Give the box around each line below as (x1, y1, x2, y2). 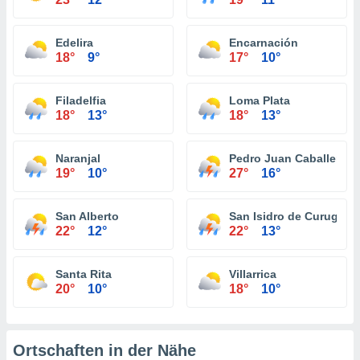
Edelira (55, 36, 93, 49)
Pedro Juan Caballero (229, 152, 347, 165)
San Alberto (55, 210, 119, 223)
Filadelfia (55, 94, 106, 107)
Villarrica (229, 268, 276, 280)
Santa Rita (55, 268, 112, 280)
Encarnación (229, 36, 298, 49)
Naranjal (55, 152, 100, 165)
